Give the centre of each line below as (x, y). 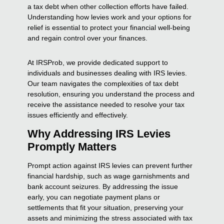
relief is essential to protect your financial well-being (109, 27)
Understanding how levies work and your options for (110, 17)
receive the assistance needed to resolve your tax (106, 104)
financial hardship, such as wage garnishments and (109, 176)
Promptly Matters (72, 146)
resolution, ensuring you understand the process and (111, 94)
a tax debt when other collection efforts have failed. (108, 6)
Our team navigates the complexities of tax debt (103, 83)
